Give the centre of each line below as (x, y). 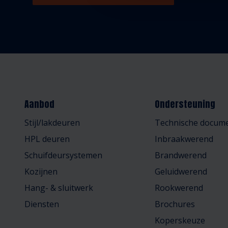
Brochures (175, 204)
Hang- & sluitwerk (59, 188)
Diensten (42, 204)
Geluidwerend (181, 172)
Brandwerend (181, 155)
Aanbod (39, 104)
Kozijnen (41, 172)
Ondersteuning (185, 104)
